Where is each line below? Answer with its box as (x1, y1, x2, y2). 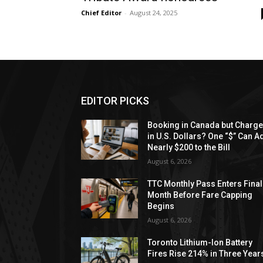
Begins (147, 201, 175, 211)
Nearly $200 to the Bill (147, 143, 231, 152)
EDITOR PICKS (81, 95, 149, 107)
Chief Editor (81, 8, 122, 17)
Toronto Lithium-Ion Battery (147, 238, 253, 247)
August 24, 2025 (130, 8, 177, 17)
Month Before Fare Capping (147, 190, 253, 200)
